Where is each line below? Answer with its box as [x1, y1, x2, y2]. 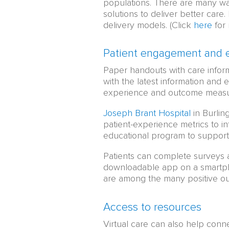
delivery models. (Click [103, 19, 194, 31]
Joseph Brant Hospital [103, 107, 191, 119]
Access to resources [103, 200, 201, 215]
